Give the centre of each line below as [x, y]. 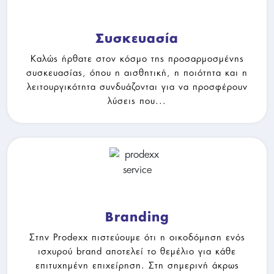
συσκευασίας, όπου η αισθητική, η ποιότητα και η [137, 72]
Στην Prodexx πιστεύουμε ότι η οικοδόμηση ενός [137, 237]
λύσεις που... [137, 100]
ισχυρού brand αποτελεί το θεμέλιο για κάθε [137, 251]
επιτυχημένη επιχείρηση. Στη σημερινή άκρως [137, 265]
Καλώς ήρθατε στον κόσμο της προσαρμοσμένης [137, 58]
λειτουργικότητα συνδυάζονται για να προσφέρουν [137, 86]
